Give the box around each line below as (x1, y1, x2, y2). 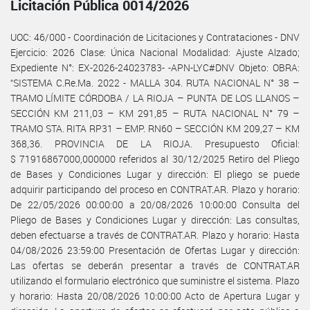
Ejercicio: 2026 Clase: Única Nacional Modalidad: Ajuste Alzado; (10, 45, 300, 59)
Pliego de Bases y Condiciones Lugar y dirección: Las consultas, (10, 212, 300, 226)
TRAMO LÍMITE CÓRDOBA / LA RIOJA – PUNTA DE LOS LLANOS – (10, 91, 300, 104)
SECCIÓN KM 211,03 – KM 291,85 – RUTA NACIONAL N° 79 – (10, 106, 300, 120)
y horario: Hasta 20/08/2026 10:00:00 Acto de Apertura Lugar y (10, 289, 300, 302)
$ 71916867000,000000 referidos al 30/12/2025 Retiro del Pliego (10, 152, 300, 165)
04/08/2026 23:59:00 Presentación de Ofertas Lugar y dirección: (10, 243, 300, 257)
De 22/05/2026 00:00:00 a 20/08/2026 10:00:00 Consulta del (10, 197, 300, 211)
